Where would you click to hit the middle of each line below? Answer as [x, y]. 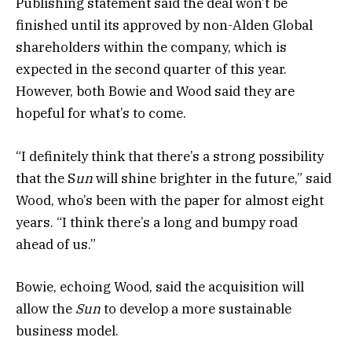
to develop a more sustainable [196, 308]
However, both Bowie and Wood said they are [155, 92]
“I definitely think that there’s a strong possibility [170, 156]
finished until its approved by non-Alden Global [164, 26]
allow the [46, 308]
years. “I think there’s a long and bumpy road [157, 222]
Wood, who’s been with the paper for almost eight [170, 200]
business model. [69, 330]
